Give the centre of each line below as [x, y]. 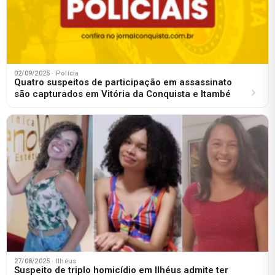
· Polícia [65, 74]
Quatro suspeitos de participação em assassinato [123, 83]
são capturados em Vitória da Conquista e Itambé [122, 94]
